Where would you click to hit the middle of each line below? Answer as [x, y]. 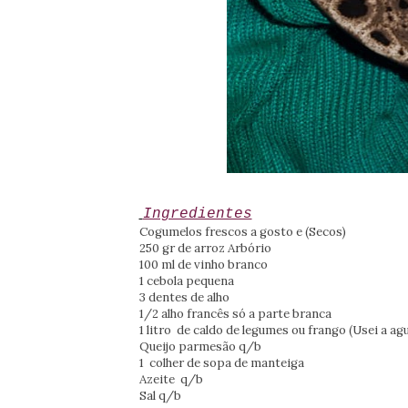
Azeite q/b [171, 380]
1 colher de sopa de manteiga [221, 363]
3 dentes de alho [185, 298]
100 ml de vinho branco [203, 265]
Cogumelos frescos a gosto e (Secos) [242, 232]
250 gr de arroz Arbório [205, 249]
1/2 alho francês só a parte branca [235, 314]
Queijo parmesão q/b [200, 347]
